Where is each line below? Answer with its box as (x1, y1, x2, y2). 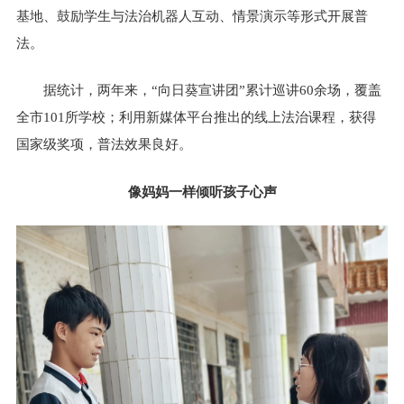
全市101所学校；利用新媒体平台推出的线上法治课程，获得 (16, 110, 377, 125)
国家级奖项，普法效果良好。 (16, 137, 193, 152)
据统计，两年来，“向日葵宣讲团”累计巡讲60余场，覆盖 (43, 83, 382, 98)
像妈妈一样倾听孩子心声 (127, 184, 277, 199)
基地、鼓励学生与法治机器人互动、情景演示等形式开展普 (16, 8, 369, 23)
